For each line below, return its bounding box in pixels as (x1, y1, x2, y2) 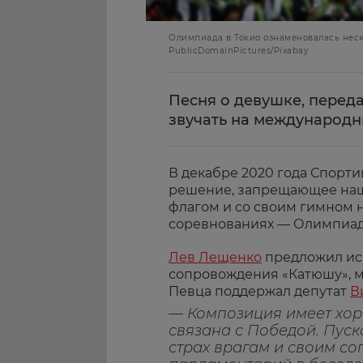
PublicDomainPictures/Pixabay (169, 45, 308, 56)
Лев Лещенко (169, 250, 262, 265)
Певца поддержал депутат (169, 284, 350, 299)
